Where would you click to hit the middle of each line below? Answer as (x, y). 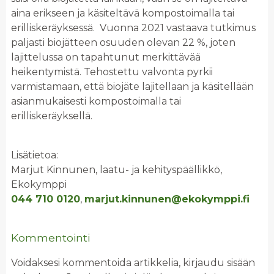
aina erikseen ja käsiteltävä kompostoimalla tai (123, 13)
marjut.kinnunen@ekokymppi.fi (167, 199)
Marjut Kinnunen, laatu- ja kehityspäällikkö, (117, 170)
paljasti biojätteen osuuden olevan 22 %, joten (123, 43)
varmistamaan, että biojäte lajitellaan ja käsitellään (132, 87)
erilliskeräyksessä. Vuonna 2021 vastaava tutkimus (133, 28)
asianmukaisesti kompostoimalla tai (96, 102)
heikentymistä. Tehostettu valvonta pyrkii (112, 72)
